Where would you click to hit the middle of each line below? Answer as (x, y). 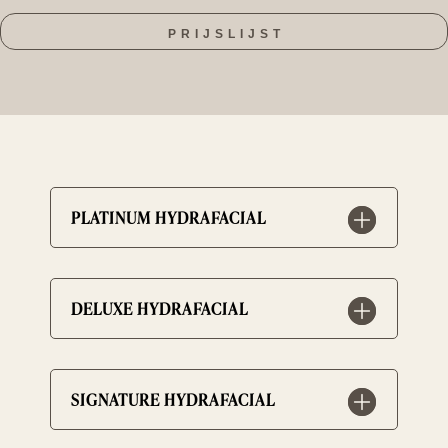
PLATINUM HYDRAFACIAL (168, 217)
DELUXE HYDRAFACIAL (159, 308)
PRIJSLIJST (226, 34)
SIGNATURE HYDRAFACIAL (173, 399)
